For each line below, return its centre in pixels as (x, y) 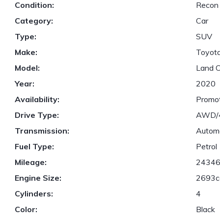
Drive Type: (37, 115)
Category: (34, 21)
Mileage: (31, 162)
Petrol (207, 147)
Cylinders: (34, 194)
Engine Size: (38, 178)
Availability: (37, 99)
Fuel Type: (34, 147)
